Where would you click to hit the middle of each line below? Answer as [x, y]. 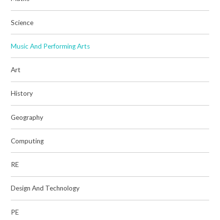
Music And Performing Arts [51, 46]
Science [22, 22]
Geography [27, 117]
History [22, 94]
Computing [27, 141]
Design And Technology [45, 188]
